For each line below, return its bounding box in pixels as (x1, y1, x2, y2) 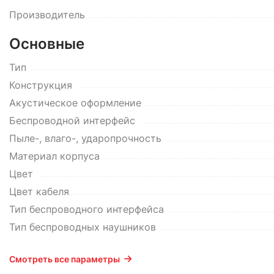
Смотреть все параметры (9, 254, 120, 264)
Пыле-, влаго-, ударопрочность (9, 132, 161, 144)
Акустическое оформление (9, 97, 141, 109)
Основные (9, 35, 84, 53)
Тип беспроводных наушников (9, 221, 156, 233)
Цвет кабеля (9, 185, 69, 198)
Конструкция (9, 79, 72, 91)
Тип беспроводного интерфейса (9, 203, 164, 215)
